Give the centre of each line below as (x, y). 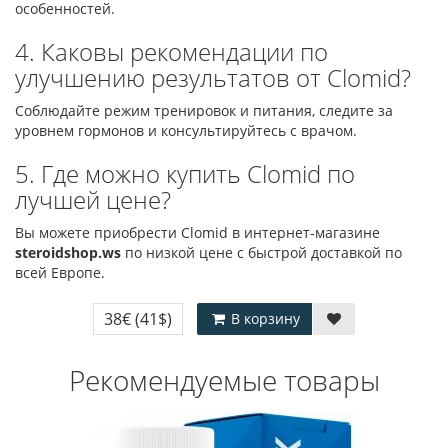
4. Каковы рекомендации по (171, 51)
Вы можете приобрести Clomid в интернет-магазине (197, 232)
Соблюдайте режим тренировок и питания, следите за (204, 110)
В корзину (263, 318)
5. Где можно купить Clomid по (185, 173)
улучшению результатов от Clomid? (213, 77)
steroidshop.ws (68, 252)
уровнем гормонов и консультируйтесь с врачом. (186, 130)
